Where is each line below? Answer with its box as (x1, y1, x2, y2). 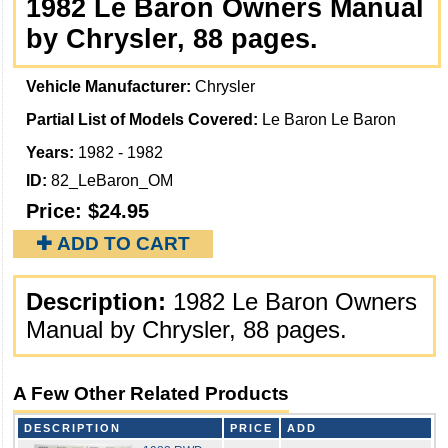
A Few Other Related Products (13, 383, 289, 405)
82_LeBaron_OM (51, 172, 173, 189)
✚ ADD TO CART (36, 233, 190, 254)
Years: (26, 144, 78, 161)
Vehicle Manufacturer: (26, 78, 195, 95)
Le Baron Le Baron (262, 111, 396, 128)
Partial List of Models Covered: (26, 111, 262, 128)
